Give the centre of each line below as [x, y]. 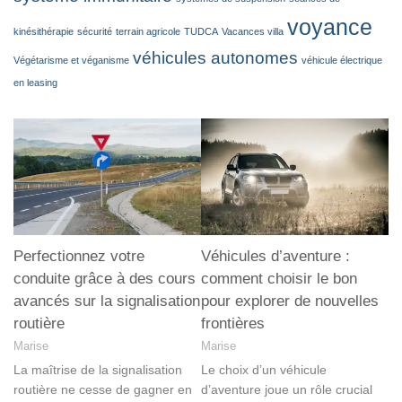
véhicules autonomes [215, 57]
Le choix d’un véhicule [264, 370]
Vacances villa [253, 31]
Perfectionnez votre [79, 257]
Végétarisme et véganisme [71, 60]
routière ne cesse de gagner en [103, 390]
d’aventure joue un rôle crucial [287, 390]
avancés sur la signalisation [107, 301]
